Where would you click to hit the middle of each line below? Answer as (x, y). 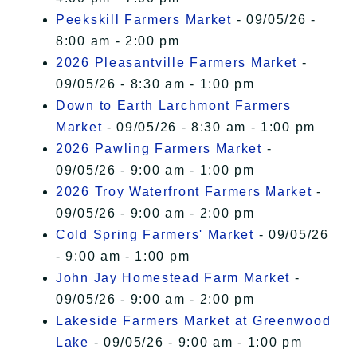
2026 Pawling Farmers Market (159, 149)
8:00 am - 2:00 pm (118, 41)
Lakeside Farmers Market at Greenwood (194, 321)
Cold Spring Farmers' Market (155, 235)
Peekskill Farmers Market (144, 20)
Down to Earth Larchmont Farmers (174, 106)
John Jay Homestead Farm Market (173, 278)
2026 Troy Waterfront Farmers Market (184, 192)
